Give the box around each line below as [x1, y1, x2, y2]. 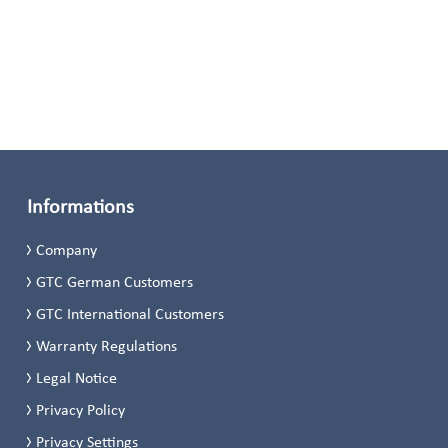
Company [36, 240, 98, 259]
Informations [26, 194, 134, 218]
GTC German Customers [36, 272, 194, 291]
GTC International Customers [36, 304, 225, 323]
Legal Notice [36, 368, 118, 387]
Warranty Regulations [36, 336, 178, 355]
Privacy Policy [36, 400, 126, 419]
